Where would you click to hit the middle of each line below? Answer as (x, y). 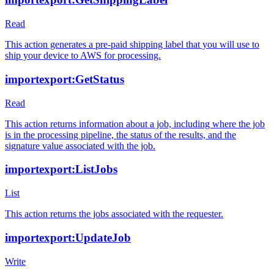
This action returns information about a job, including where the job (135, 124)
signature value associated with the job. (80, 146)
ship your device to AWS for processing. (83, 56)
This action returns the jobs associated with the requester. (114, 214)
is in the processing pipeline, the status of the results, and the (120, 135)
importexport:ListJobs (61, 169)
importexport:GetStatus (65, 79)
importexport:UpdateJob (68, 237)
